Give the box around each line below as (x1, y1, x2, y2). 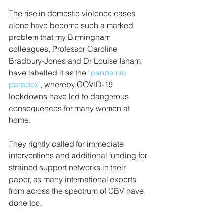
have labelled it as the (9, 68, 88, 77)
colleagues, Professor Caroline (9, 44, 119, 54)
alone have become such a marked (9, 20, 135, 30)
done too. (9, 198, 42, 208)
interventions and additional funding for (9, 150, 149, 160)
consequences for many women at (9, 103, 132, 113)
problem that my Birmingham (9, 32, 112, 42)
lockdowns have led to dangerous (9, 91, 131, 101)
